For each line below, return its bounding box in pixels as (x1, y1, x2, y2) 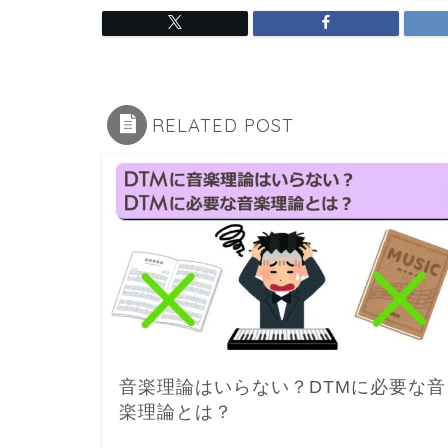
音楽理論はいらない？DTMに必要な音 (119, 377, 446, 398)
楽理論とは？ (119, 402, 233, 423)
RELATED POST (152, 113, 294, 137)
